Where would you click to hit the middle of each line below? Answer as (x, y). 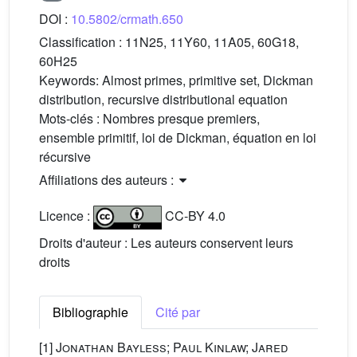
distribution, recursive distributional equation (163, 99)
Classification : (82, 41)
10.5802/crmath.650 (127, 18)
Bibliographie (90, 312)
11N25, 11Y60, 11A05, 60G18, (212, 41)
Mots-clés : (71, 118)
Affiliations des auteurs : (108, 179)
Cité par (178, 312)
